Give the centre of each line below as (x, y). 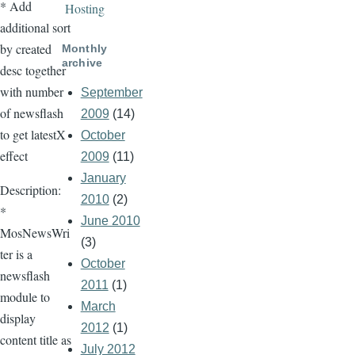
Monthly (84, 48)
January (103, 178)
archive (82, 62)
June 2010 (110, 221)
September (111, 93)
